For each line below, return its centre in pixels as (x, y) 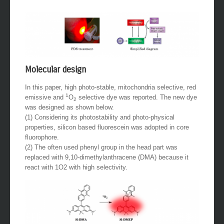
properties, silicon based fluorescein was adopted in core (107, 137)
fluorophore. (42, 147)
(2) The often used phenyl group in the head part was (101, 157)
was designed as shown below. (69, 117)
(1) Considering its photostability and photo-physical (100, 127)
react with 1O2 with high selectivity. (76, 177)
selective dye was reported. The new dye (137, 107)
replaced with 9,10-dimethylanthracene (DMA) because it (107, 167)
